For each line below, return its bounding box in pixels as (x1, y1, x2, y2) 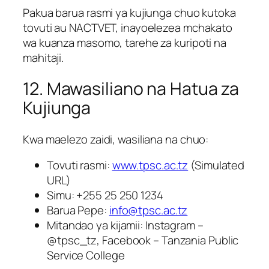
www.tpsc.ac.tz (112, 157, 189, 174)
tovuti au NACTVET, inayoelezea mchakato (23, 19, 233, 35)
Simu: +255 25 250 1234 (47, 187, 163, 204)
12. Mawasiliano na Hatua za (23, 77, 240, 101)
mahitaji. (23, 49, 64, 65)
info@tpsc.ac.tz (109, 202, 188, 219)
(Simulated (188, 157, 245, 174)
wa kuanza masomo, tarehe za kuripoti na (23, 34, 227, 50)
